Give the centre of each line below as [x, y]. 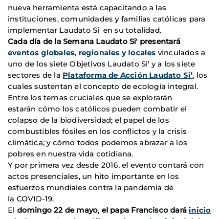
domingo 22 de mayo [57, 210]
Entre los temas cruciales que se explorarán [90, 98]
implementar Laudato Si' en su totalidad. [85, 30]
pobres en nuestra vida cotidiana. [71, 154]
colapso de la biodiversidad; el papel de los [88, 120]
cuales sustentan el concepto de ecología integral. [103, 87]
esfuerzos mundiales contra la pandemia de [91, 188]
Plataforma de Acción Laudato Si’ [128, 75]
